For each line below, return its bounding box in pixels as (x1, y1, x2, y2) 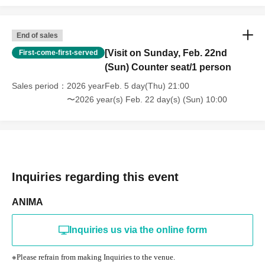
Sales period (12, 80, 59, 91)
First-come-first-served (19, 48, 98, 57)
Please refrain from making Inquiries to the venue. (17, 252, 175, 261)
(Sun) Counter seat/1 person (105, 62, 231, 72)
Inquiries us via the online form (69, 224, 207, 235)
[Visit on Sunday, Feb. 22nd (105, 47, 227, 58)
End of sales (17, 31, 58, 40)
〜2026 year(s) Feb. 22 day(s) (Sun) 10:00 (67, 94, 227, 104)
